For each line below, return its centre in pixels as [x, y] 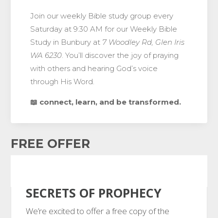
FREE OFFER [51, 144]
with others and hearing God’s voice [94, 69]
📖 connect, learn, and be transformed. [106, 102]
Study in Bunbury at [66, 42]
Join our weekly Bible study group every [102, 16]
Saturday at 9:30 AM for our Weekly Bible [104, 29]
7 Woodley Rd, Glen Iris [144, 42]
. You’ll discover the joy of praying [120, 55]
